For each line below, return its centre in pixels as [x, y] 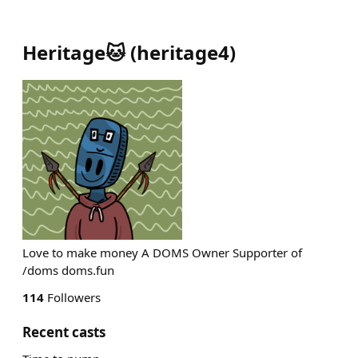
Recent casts [64, 332]
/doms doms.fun [68, 270]
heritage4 [183, 52]
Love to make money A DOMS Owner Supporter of [162, 253]
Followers [72, 297]
